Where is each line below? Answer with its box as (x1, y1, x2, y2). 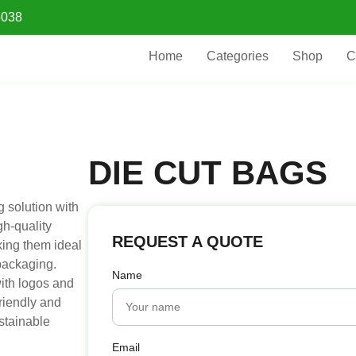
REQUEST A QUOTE (112, 232, 264, 250)
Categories (206, 49, 269, 63)
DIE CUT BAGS (88, 153, 328, 192)
